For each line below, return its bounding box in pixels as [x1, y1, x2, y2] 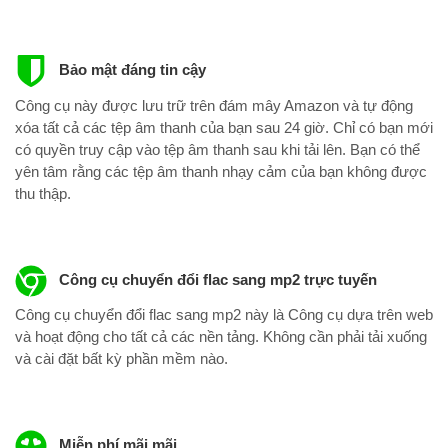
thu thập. [15, 184, 71, 202]
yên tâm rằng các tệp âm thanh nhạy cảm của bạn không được [15, 162, 427, 180]
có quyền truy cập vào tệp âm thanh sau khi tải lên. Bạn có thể [15, 140, 420, 158]
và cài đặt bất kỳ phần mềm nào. [15, 350, 228, 368]
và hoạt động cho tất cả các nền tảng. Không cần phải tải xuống [15, 328, 427, 346]
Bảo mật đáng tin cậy [54, 61, 206, 79]
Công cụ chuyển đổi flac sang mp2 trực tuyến [54, 270, 377, 288]
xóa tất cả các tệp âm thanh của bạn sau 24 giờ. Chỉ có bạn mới [15, 118, 433, 136]
